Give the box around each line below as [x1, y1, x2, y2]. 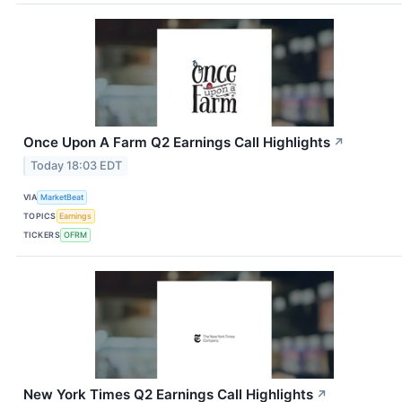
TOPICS [23, 210, 57, 221]
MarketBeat [40, 191, 84, 202]
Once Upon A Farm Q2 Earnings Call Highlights [23, 134, 330, 152]
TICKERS [23, 229, 61, 240]
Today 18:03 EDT [31, 159, 123, 173]
